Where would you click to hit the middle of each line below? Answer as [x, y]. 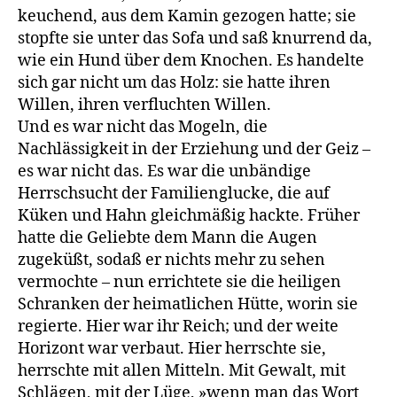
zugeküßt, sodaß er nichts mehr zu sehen [171, 260]
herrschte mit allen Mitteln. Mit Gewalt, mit [182, 370]
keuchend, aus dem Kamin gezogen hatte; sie [187, 16]
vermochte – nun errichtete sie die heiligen [179, 282]
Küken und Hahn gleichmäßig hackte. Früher [189, 215]
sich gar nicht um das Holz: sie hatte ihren [174, 82]
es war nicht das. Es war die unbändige [164, 171]
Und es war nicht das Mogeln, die [143, 127]
